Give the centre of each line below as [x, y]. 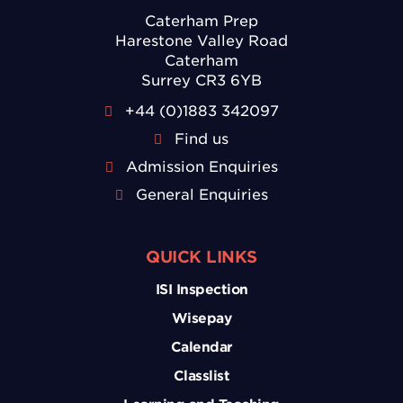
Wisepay [201, 318]
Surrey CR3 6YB [201, 80]
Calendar [201, 347]
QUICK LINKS [201, 256]
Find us [201, 139]
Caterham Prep [201, 21]
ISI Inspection [201, 289]
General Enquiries [201, 194]
